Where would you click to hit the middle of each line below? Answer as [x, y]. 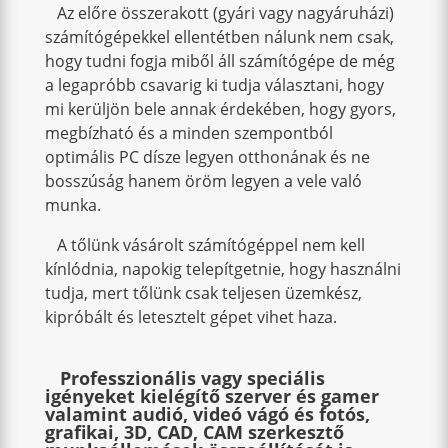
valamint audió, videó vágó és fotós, [207, 414]
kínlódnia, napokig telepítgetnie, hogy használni [222, 269]
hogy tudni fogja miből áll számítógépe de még [219, 61]
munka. [72, 205]
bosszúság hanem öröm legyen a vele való [203, 181]
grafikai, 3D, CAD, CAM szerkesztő [194, 432]
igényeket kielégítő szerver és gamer [211, 396]
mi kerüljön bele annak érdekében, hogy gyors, [220, 109]
